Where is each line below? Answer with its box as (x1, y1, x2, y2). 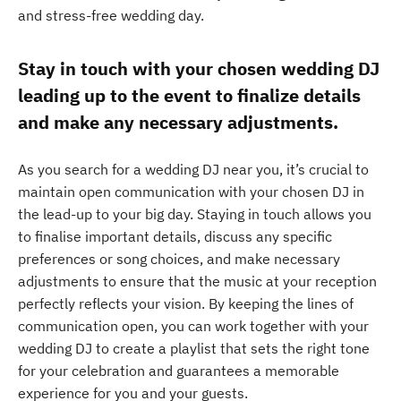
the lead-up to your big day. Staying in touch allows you (18, 205, 371, 223)
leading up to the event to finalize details (18, 83, 361, 107)
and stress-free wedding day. (18, 6, 204, 24)
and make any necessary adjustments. (18, 110, 338, 134)
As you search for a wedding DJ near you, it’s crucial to (18, 160, 369, 178)
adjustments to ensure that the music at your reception (18, 272, 377, 290)
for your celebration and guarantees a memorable (18, 362, 339, 380)
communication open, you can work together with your (18, 317, 369, 335)
